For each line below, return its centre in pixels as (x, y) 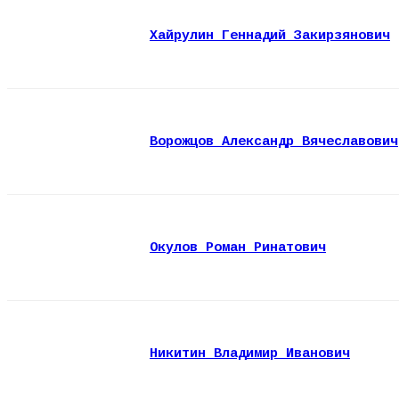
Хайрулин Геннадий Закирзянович (270, 36)
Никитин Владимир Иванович (250, 354)
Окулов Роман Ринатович (238, 248)
